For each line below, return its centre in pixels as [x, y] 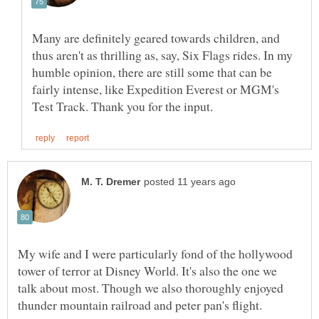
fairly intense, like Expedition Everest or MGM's [156, 89]
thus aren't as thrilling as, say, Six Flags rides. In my [162, 55]
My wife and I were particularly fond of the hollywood [155, 253]
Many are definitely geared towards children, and [156, 38]
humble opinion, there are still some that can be [152, 72]
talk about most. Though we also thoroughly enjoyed [151, 287]
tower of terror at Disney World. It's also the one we [147, 270]
